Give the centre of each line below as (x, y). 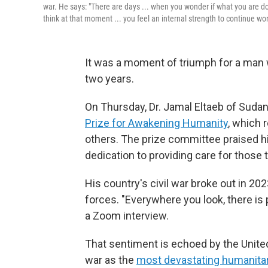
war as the (111, 260)
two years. (109, 79)
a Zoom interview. (127, 216)
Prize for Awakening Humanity (156, 123)
